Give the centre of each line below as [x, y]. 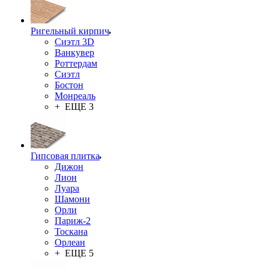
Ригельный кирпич [70, 31]
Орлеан [70, 242]
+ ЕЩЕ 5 [74, 253]
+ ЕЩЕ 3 [74, 107]
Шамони [72, 199]
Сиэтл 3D [74, 42]
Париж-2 [73, 221]
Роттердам [76, 63]
